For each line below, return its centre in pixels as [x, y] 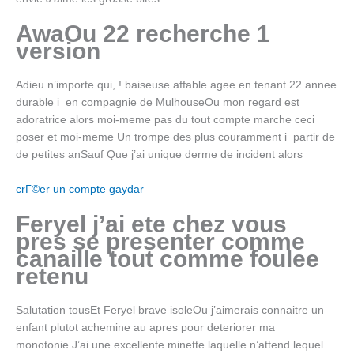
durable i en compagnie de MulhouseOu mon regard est [158, 103]
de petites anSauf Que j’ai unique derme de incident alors [159, 155]
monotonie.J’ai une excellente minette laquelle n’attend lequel [169, 345]
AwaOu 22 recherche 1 [143, 34]
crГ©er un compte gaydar [80, 190]
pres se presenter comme [160, 242]
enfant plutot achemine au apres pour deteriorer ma [145, 328]
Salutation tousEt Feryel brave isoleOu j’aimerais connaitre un [170, 311]
